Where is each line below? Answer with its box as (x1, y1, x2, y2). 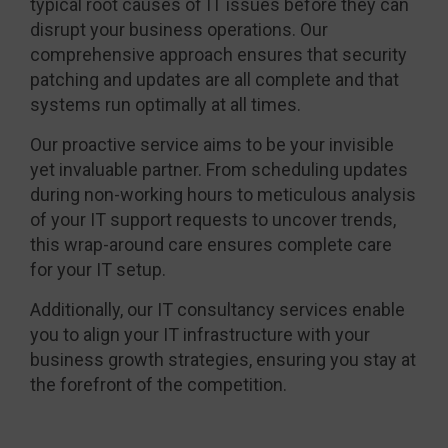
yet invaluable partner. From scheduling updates (30, 158, 408, 180)
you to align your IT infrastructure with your (30, 323, 370, 345)
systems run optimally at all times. (30, 93, 301, 115)
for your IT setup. (30, 258, 166, 280)
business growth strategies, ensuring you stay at (30, 348, 416, 370)
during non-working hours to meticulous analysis (30, 183, 416, 205)
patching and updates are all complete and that (30, 68, 399, 90)
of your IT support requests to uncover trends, (30, 208, 396, 230)
